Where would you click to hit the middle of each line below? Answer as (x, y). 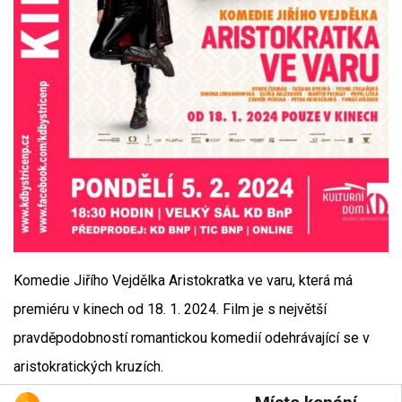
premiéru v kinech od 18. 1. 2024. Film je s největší (170, 309)
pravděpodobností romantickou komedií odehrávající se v (192, 338)
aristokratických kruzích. (88, 367)
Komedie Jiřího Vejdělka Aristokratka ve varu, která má (183, 280)
